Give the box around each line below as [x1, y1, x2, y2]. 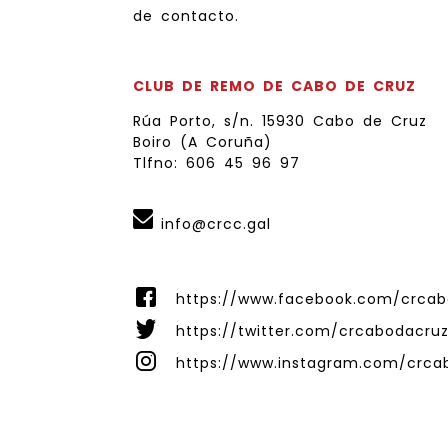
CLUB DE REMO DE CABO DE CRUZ [132, 76, 416, 97]
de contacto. [132, 6, 239, 27]
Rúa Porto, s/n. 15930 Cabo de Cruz [132, 111, 427, 132]
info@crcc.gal [160, 214, 271, 235]
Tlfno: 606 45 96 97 [132, 153, 300, 174]
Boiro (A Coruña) [132, 132, 272, 153]
